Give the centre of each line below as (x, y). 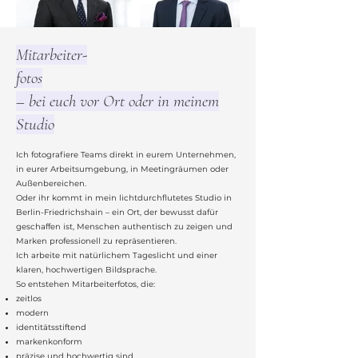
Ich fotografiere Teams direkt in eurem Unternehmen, (126, 155)
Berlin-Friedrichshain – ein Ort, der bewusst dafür (117, 212)
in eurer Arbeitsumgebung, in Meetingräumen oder (122, 169)
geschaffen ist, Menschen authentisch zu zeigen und (124, 227)
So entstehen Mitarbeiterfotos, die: (86, 284)
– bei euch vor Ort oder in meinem (117, 101)
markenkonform (49, 342)
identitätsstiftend (51, 327)
